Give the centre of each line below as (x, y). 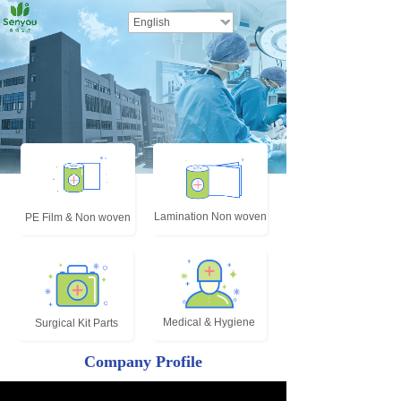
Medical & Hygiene (209, 322)
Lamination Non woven (210, 217)
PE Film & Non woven (77, 218)
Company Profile (143, 362)
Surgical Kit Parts (77, 323)
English (152, 22)
